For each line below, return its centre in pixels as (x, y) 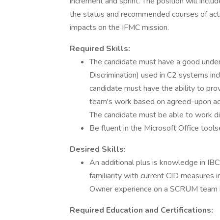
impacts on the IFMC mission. (119, 27)
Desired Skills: (98, 149)
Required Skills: (100, 49)
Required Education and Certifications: (141, 210)
